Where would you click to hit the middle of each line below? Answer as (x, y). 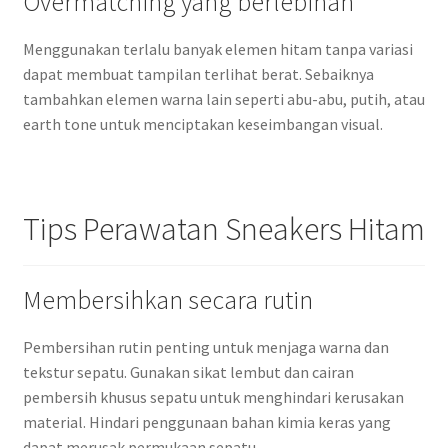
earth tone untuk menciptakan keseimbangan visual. (202, 123)
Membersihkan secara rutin (167, 300)
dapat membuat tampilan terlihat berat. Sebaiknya (198, 73)
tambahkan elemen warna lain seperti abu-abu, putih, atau (223, 98)
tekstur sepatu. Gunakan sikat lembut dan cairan (188, 372)
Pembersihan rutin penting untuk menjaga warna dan (205, 347)
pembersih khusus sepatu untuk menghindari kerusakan (213, 397)
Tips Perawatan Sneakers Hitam (223, 228)
